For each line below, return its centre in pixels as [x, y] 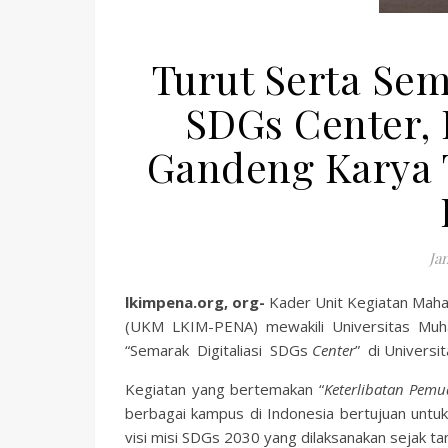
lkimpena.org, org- [197, 302]
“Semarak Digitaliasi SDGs [218, 350]
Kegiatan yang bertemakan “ [224, 389]
